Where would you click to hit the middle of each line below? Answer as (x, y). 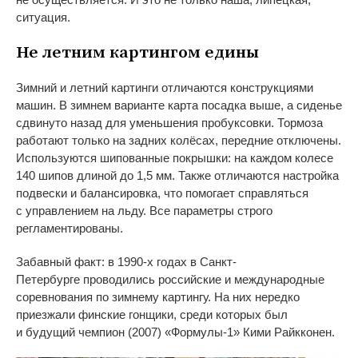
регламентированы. (70, 228)
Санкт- (218, 261)
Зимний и (41, 87)
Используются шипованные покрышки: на (131, 157)
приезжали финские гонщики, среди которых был (152, 314)
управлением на (70, 210)
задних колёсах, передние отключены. (235, 140)
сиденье (319, 105)
